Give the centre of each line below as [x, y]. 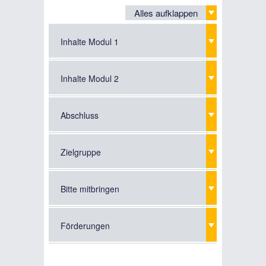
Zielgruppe [81, 152]
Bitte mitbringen [90, 189]
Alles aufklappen [166, 13]
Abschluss [80, 115]
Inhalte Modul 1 [90, 42]
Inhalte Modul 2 [90, 79]
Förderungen [85, 226]
